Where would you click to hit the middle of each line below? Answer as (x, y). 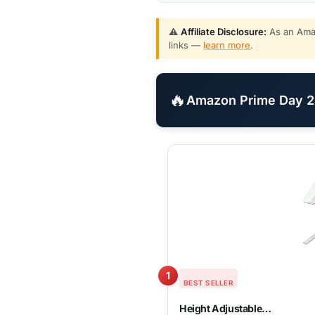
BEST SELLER (208, 282)
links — (186, 45)
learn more (227, 45)
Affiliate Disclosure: (224, 32)
